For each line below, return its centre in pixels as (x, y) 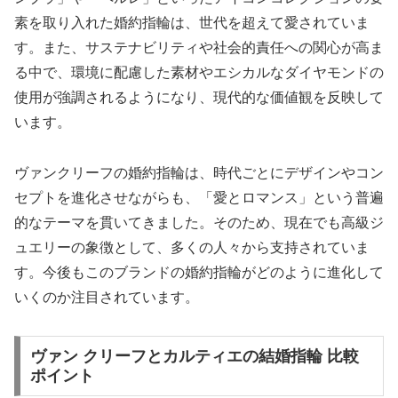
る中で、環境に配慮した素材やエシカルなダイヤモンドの (199, 73)
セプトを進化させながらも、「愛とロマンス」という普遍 (199, 198)
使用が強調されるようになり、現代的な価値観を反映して (199, 98)
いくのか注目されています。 (107, 298)
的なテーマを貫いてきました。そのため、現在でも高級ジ (199, 223)
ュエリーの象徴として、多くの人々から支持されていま (192, 248)
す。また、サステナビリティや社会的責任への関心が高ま (199, 48)
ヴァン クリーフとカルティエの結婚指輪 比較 (194, 356)
